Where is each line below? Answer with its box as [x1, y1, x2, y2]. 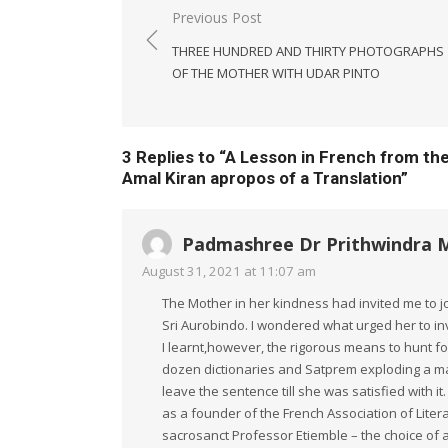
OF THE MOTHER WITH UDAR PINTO [172, 64, 380, 83]
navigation [141, 34, 248, 61]
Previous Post [172, 8, 262, 28]
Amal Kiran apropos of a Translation [122, 168, 401, 189]
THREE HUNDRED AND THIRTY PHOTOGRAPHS [172, 42, 444, 61]
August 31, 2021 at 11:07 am [142, 262, 316, 281]
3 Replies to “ [122, 147, 225, 168]
